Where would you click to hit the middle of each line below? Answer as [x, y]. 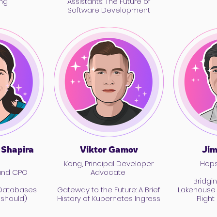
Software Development [109, 10]
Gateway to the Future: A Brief [109, 190]
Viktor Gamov [109, 149]
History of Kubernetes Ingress [109, 198]
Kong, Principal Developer [109, 163]
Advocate [109, 172]
